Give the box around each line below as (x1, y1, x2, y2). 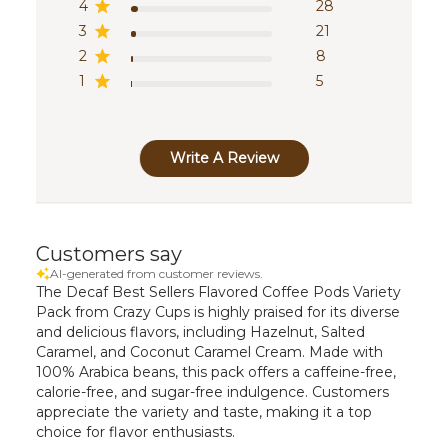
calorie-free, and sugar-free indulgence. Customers (35, 382, 389, 401)
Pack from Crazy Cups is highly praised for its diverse (35, 302, 400, 321)
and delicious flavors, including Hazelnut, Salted (35, 322, 365, 341)
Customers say (35, 241, 182, 266)
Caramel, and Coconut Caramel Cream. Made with (35, 342, 383, 361)
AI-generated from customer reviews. (49, 265, 263, 281)
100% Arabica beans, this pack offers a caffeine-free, (35, 362, 396, 381)
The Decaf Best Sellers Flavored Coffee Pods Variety (35, 282, 401, 301)
